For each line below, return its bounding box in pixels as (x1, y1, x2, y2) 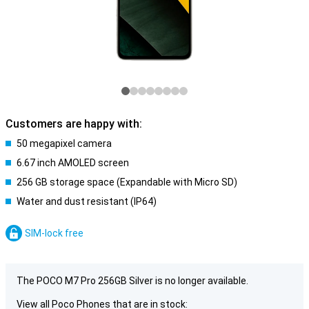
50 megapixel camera (17, 138, 112, 149)
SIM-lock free (25, 228, 83, 239)
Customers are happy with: (6, 117, 142, 130)
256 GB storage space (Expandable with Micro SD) (17, 177, 237, 188)
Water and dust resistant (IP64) (17, 196, 157, 207)
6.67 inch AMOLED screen (17, 157, 129, 168)
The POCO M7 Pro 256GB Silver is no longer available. (17, 275, 248, 286)
